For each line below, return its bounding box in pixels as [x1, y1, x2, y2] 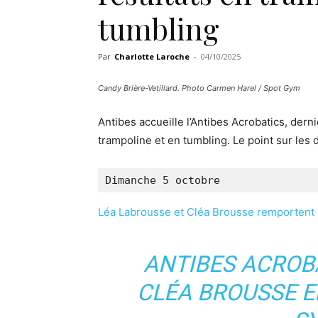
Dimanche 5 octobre [105, 173, 220, 187]
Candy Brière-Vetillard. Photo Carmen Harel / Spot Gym [98, 82, 300, 93]
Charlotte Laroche [114, 50, 190, 62]
